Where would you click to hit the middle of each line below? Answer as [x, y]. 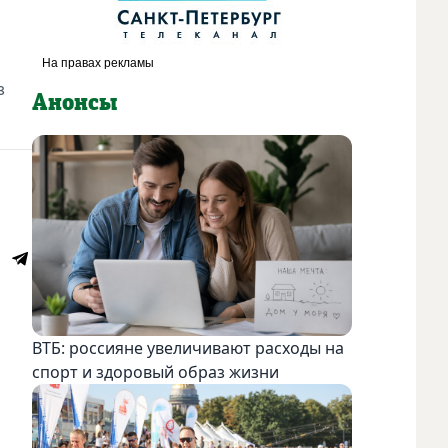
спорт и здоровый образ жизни [155, 371]
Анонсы [74, 102]
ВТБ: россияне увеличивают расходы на [188, 347]
